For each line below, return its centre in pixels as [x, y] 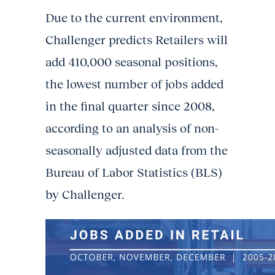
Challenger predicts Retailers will [137, 40]
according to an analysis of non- [132, 128]
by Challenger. [85, 195]
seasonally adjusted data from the [137, 150]
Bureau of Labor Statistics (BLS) [134, 172]
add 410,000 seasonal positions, [132, 62]
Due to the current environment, [134, 18]
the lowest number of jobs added [134, 84]
